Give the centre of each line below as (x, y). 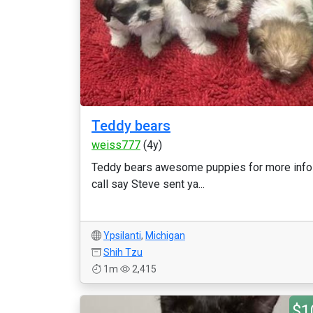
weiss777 (116, 145)
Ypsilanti (122, 235)
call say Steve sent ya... (148, 184)
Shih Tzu (123, 252)
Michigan (165, 235)
